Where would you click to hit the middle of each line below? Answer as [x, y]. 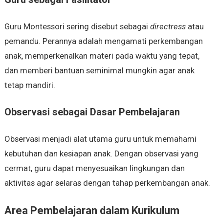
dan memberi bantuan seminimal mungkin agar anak [99, 71]
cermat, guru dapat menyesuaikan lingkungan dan [94, 168]
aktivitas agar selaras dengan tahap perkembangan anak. [107, 183]
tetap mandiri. [30, 85]
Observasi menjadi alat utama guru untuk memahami [100, 139]
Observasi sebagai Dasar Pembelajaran [92, 112]
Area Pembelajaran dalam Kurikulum [92, 211]
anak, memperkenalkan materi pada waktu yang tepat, [102, 56]
